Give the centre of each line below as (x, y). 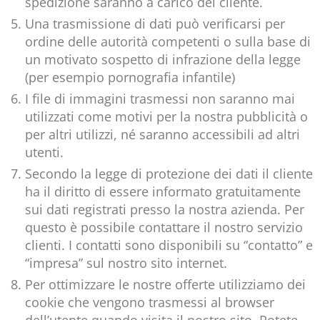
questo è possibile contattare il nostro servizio (164, 227)
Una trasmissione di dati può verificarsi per (155, 24)
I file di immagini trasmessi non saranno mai (160, 99)
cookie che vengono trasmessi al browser (150, 302)
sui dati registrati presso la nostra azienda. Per (165, 210)
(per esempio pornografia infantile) (130, 77)
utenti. (44, 152)
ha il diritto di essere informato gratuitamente (163, 192)
